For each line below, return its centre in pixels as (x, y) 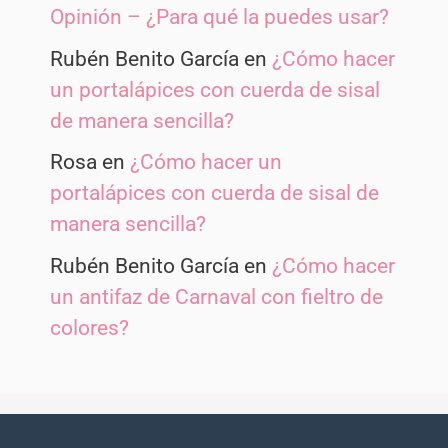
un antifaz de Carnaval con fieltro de (216, 296)
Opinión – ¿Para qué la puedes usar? (219, 17)
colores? (89, 327)
